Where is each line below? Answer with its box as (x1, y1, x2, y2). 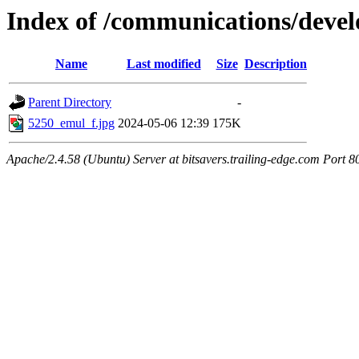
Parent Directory (28, 95, 111, 110)
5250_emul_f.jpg (28, 116, 115, 131)
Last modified (126, 57, 201, 71)
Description (244, 57, 307, 71)
